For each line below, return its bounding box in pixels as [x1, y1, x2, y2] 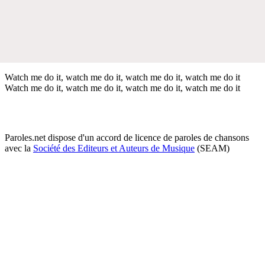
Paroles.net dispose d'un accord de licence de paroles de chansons [5, 132, 249, 143]
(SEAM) [195, 143, 230, 153]
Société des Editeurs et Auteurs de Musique [33, 143, 195, 153]
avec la [5, 143, 33, 153]
